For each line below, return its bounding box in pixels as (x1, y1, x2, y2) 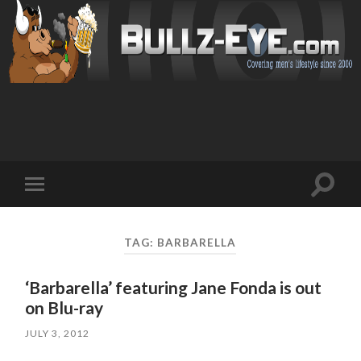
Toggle (38, 189, 77, 205)
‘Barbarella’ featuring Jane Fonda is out (25, 277, 322, 298)
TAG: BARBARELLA (124, 235, 237, 249)
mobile (38, 202, 77, 218)
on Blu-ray (25, 297, 104, 318)
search (322, 195, 359, 211)
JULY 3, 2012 (25, 327, 90, 340)
